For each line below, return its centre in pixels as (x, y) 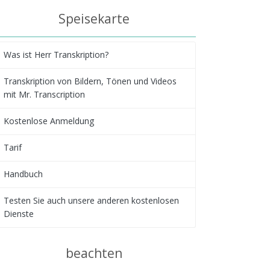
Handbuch (23, 174)
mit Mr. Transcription (44, 95)
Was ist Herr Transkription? (56, 55)
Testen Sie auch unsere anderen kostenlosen (91, 201)
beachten (94, 253)
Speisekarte (94, 18)
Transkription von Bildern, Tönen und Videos (90, 81)
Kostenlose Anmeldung (49, 121)
